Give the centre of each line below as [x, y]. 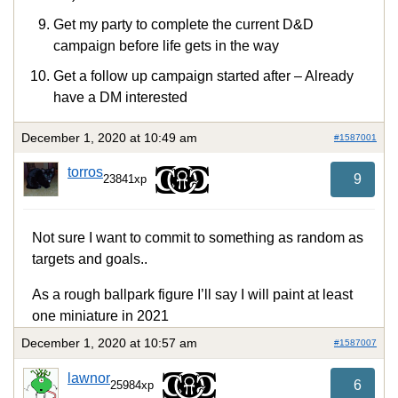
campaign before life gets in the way [166, 46]
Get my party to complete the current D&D [183, 25]
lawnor [89, 378]
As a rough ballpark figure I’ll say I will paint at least [192, 294]
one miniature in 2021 [100, 315]
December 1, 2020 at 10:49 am [109, 138]
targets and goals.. [90, 259]
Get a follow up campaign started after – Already [203, 76]
